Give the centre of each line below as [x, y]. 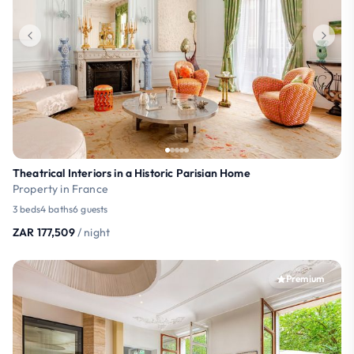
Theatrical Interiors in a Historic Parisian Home [132, 173]
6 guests [90, 209]
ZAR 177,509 [44, 232]
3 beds [26, 209]
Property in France [60, 188]
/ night [94, 232]
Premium [305, 278]
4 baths [56, 209]
